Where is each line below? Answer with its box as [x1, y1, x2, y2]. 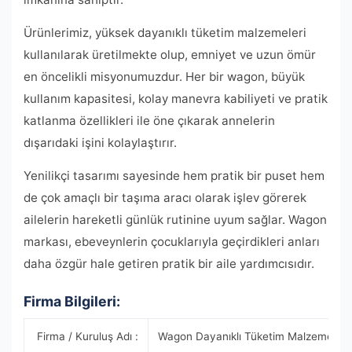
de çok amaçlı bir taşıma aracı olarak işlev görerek [24, 190, 306, 205]
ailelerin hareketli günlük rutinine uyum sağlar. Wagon [24, 212, 327, 227]
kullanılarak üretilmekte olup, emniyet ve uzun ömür [24, 47, 316, 62]
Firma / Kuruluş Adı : [34, 330, 138, 343]
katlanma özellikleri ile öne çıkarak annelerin [24, 113, 275, 128]
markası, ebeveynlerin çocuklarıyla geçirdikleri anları [24, 234, 320, 249]
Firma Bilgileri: [24, 293, 120, 310]
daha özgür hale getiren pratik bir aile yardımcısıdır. [24, 256, 314, 271]
